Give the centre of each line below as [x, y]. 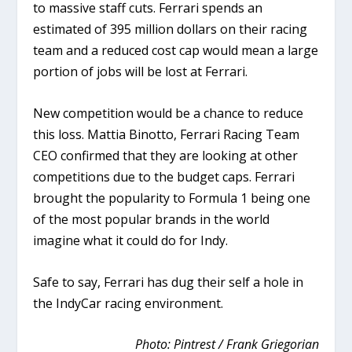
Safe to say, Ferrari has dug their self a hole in [169, 282]
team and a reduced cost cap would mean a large [176, 51]
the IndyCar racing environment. [128, 303]
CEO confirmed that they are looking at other [166, 155]
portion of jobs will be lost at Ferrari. [141, 72]
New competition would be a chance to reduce [169, 113]
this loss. [59, 134]
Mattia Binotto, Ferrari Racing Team [194, 134]
